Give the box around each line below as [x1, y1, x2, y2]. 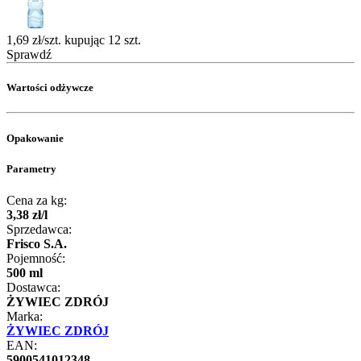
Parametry [6, 162, 56, 175]
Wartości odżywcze [6, 81, 93, 94]
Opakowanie [6, 131, 64, 144]
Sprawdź [6, 48, 52, 61]
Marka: [6, 309, 43, 323]
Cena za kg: [6, 193, 67, 207]
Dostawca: [6, 280, 60, 294]
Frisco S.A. [6, 236, 67, 251]
